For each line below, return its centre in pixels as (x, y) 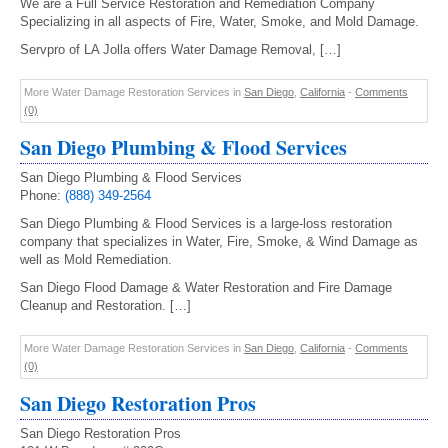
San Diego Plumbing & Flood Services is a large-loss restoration (206, 223)
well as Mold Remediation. (96, 259)
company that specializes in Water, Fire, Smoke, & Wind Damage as (219, 241)
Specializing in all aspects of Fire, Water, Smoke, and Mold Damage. (219, 21)
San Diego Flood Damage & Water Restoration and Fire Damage (206, 287)
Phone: (42, 195)
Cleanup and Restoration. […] (105, 305)
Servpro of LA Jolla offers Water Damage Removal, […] (180, 49)
